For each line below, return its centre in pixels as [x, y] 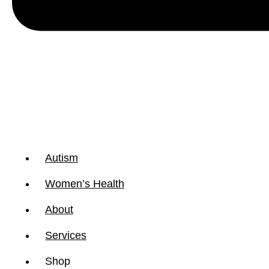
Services [66, 236]
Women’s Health [85, 184]
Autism [62, 158]
